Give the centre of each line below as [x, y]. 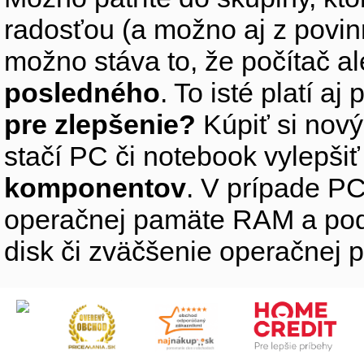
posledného [82, 93]
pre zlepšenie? [100, 125]
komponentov [95, 188]
